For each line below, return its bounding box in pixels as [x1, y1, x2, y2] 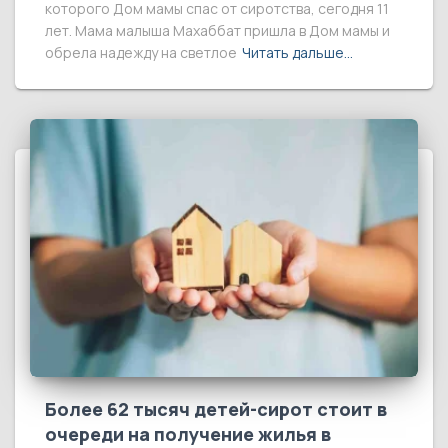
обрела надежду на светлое [45, 42, 237, 62]
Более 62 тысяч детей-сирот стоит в [45, 397, 387, 422]
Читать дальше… [242, 42, 353, 62]
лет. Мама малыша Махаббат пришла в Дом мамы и [45, 20, 390, 40]
